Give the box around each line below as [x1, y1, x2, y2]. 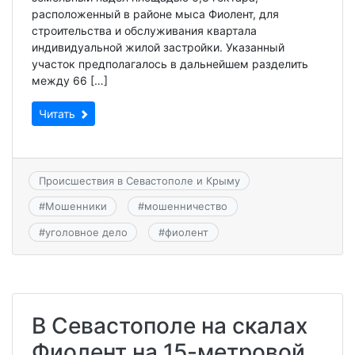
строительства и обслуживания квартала [32, 23, 257, 37]
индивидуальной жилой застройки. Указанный [32, 40, 284, 54]
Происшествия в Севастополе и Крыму [38, 174, 240, 187]
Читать [39, 106, 78, 120]
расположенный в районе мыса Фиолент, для [32, 6, 279, 21]
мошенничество [143, 200, 227, 213]
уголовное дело [44, 225, 128, 239]
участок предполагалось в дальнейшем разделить [32, 56, 308, 71]
